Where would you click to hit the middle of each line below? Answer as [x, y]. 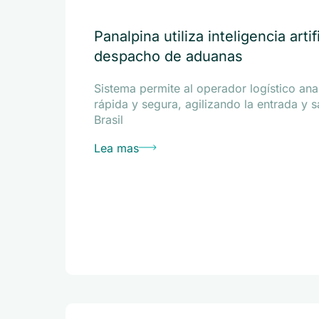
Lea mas [116, 148]
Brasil [109, 120]
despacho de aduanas [168, 56]
